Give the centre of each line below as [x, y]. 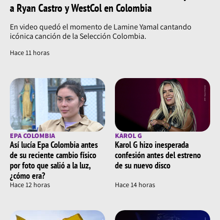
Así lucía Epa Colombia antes [54, 145]
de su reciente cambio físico [53, 155]
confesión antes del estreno [158, 155]
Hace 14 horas [135, 185]
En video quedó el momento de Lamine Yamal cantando [101, 27]
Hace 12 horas [30, 185]
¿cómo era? [27, 176]
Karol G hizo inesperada [152, 145]
